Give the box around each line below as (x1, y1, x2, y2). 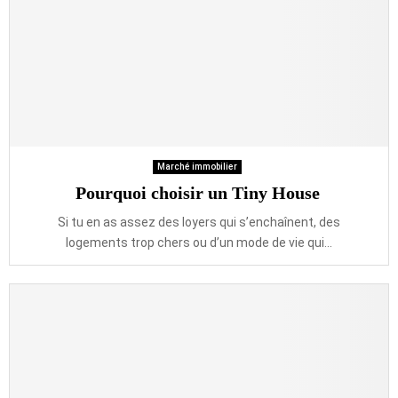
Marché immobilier (156, 162, 237, 171)
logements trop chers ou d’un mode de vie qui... (66, 235, 332, 250)
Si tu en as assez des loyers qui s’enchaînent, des (58, 215, 340, 229)
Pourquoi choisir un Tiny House (75, 183, 323, 203)
